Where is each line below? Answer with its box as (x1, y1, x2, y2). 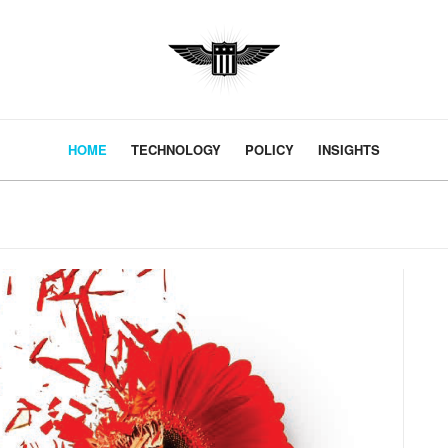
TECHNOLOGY (131, 140, 221, 159)
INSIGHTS (318, 140, 380, 159)
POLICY (245, 140, 294, 159)
